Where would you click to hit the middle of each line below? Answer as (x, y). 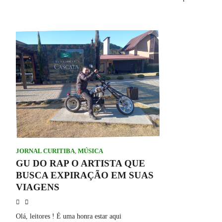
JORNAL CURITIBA (45, 151)
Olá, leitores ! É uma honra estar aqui (69, 216)
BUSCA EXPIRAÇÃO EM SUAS (85, 175)
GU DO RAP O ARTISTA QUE (81, 164)
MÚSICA (90, 151)
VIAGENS (39, 187)
